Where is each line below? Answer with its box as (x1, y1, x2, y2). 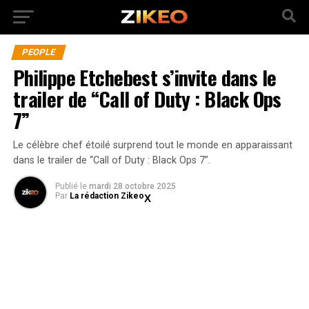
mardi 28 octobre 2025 (88, 181, 176, 191)
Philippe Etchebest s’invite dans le (12, 63, 277, 92)
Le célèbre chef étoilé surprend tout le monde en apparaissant (12, 139, 292, 151)
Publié (54, 181, 78, 191)
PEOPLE (20, 47, 57, 57)
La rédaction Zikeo (69, 191, 144, 201)
